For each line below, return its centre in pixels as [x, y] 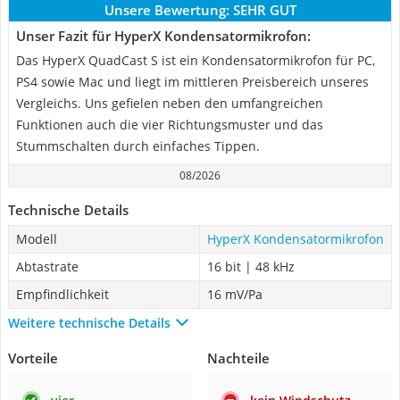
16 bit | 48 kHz [251, 267]
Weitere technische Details [89, 322]
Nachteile [238, 358]
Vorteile [33, 358]
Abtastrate [47, 267]
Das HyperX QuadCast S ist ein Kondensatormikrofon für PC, [196, 60]
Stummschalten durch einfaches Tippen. [138, 146]
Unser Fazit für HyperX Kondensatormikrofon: [163, 36]
